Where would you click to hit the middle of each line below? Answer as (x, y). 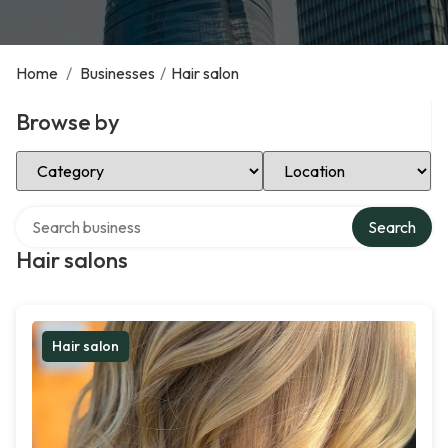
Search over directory (89, 214)
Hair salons (72, 260)
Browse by (68, 122)
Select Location (316, 158)
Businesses (117, 73)
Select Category (72, 158)
